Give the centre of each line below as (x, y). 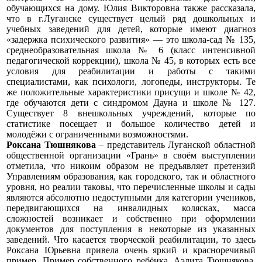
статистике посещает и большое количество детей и (131, 123)
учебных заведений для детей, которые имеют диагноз (131, 29)
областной (235, 144)
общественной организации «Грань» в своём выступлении (131, 155)
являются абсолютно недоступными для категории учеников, (131, 197)
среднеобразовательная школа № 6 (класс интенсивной (131, 50)
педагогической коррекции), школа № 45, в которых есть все (131, 60)
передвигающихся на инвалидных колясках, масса (131, 208)
